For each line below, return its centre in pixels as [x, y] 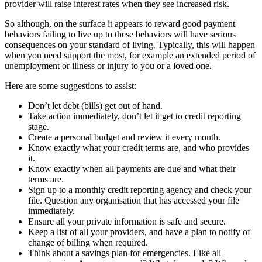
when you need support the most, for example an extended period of [130, 55]
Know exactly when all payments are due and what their [132, 168]
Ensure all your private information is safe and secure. [127, 221]
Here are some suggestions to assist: [70, 85]
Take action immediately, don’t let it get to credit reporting [135, 116]
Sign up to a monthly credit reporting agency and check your [140, 189]
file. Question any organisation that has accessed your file [134, 200]
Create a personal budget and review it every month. [124, 137]
